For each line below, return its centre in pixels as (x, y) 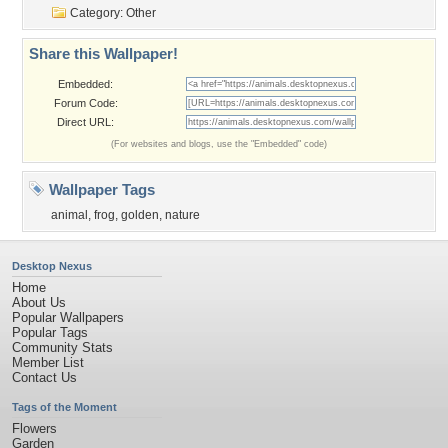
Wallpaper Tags (100, 189)
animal (69, 215)
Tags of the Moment (64, 407)
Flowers (34, 428)
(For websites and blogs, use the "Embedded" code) (219, 144)
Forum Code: (85, 103)
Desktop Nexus (52, 266)
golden (140, 215)
